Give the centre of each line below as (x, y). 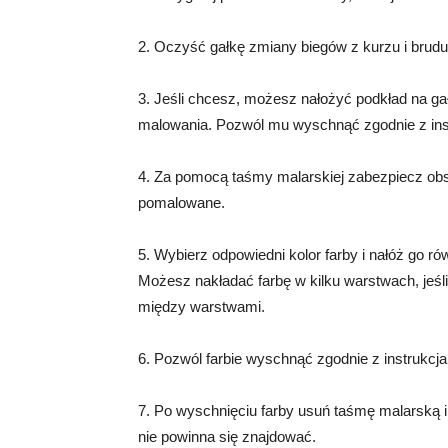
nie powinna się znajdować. (227, 436)
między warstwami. (201, 306)
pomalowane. (181, 202)
